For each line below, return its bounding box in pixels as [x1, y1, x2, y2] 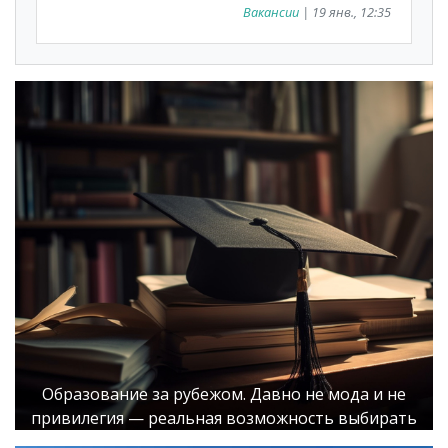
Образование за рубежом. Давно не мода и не [42, 382, 406, 405]
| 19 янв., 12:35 [299, 3, 391, 22]
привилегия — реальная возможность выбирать [31, 406, 417, 429]
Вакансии [243, 3, 299, 22]
